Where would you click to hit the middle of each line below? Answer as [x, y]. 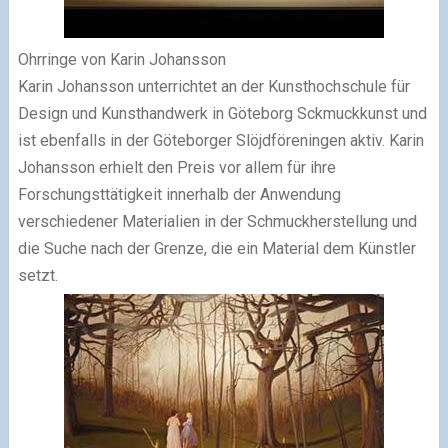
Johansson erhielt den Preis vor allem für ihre [176, 168]
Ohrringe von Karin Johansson [121, 60]
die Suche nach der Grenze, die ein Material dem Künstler [216, 249]
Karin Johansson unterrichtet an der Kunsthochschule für [213, 87]
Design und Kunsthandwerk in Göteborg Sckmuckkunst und [222, 114]
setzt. [37, 276]
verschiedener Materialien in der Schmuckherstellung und [217, 222]
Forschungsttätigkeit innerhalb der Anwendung [179, 195]
